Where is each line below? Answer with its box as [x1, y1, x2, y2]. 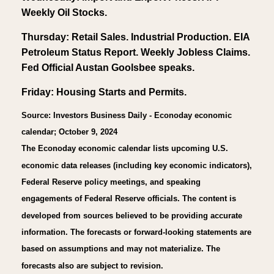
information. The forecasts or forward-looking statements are [21, 227, 251, 237]
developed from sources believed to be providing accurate [21, 210, 242, 220]
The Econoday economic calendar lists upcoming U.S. [21, 144, 228, 153]
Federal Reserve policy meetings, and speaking [21, 177, 201, 187]
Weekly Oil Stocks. [21, 7, 107, 18]
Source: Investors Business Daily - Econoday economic [21, 110, 232, 120]
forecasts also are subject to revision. [21, 261, 163, 270]
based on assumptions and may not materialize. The [21, 243, 220, 253]
